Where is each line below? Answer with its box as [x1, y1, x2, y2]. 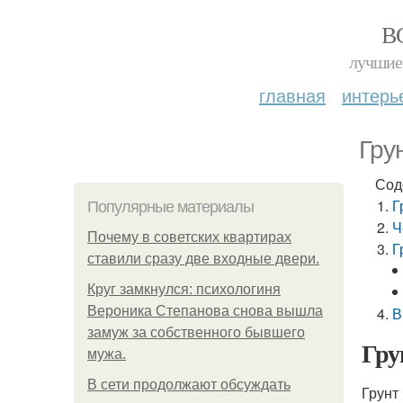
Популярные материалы [87, 198, 254, 216]
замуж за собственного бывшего [87, 325, 305, 340]
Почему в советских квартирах [87, 229, 291, 245]
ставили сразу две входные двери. [87, 251, 319, 266]
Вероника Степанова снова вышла [87, 303, 323, 318]
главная [259, 82, 326, 108]
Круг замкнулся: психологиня [87, 282, 281, 297]
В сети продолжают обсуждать [87, 377, 291, 392]
